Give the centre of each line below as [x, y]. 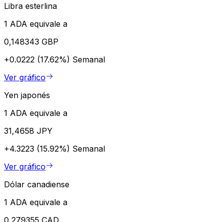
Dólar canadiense [37, 184]
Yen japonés [27, 95]
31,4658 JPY [28, 131]
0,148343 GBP [31, 41]
